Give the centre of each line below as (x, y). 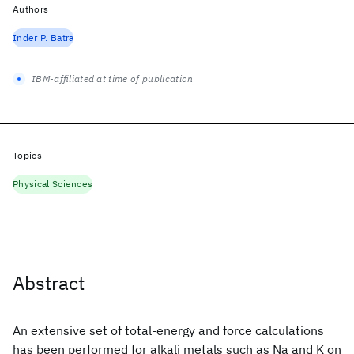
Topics (27, 155)
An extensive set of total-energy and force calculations (168, 330)
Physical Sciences (53, 184)
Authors (31, 9)
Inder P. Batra (43, 38)
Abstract (49, 283)
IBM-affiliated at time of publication (113, 79)
